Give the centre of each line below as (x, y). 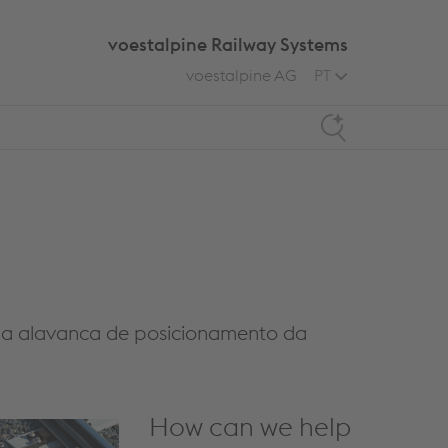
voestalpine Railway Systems (228, 44)
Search (343, 114)
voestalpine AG (241, 75)
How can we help (250, 426)
